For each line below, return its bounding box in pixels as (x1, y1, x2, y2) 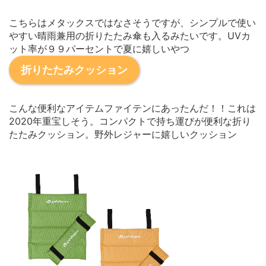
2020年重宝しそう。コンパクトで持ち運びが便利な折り (9, 115, 251, 127)
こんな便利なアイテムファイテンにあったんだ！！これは (9, 102, 256, 114)
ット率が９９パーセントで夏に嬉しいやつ (9, 42, 189, 55)
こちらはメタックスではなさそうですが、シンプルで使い (9, 16, 256, 28)
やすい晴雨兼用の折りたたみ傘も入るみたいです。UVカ (9, 29, 251, 42)
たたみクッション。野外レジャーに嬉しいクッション (9, 128, 237, 140)
